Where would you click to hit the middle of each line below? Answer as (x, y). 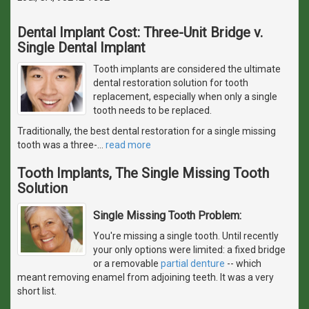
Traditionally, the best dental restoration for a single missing (147, 131)
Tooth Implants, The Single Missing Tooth (143, 173)
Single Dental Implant (81, 47)
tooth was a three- (57, 144)
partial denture (193, 263)
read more (128, 144)
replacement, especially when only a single (185, 96)
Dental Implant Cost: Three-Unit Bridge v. (140, 32)
